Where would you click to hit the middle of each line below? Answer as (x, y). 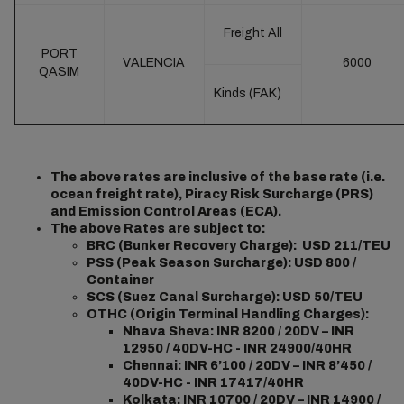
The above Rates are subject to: (159, 229)
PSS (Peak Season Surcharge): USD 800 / (221, 263)
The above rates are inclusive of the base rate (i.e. (217, 177)
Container (120, 280)
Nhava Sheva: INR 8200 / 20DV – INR (238, 331)
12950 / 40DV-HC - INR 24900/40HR (237, 349)
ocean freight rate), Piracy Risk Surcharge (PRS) (211, 194)
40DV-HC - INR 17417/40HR (213, 383)
